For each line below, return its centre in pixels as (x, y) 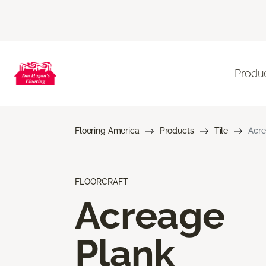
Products (177, 130)
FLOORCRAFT (102, 181)
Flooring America (107, 130)
